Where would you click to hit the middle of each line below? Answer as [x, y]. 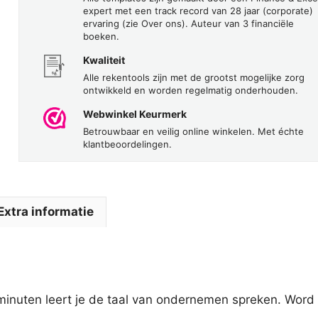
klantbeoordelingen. [127, 144]
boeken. [101, 36]
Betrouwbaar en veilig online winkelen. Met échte [193, 131]
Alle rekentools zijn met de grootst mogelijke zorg [193, 77]
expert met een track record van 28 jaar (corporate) [198, 10]
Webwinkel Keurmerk [135, 114]
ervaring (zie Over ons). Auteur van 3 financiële [188, 23]
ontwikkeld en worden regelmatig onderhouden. [190, 90]
